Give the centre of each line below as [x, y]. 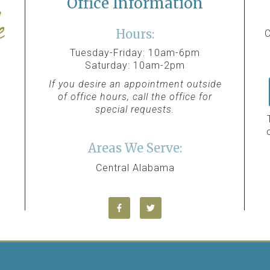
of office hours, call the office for [135, 96]
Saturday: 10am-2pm [135, 66]
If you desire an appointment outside [135, 84]
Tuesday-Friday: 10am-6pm [135, 53]
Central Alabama [135, 168]
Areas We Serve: [135, 148]
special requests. [135, 109]
